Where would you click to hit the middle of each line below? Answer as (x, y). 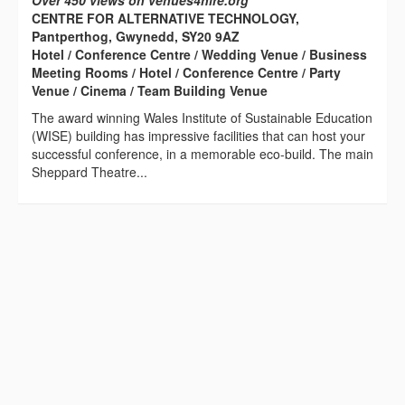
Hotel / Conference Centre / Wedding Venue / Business (199, 55)
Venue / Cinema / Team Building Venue (150, 91)
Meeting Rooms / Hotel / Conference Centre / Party (186, 73)
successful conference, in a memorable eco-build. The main (202, 154)
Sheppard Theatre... (89, 172)
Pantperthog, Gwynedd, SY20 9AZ (136, 37)
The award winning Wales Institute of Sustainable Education (202, 118)
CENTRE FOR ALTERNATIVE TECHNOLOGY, (165, 19)
